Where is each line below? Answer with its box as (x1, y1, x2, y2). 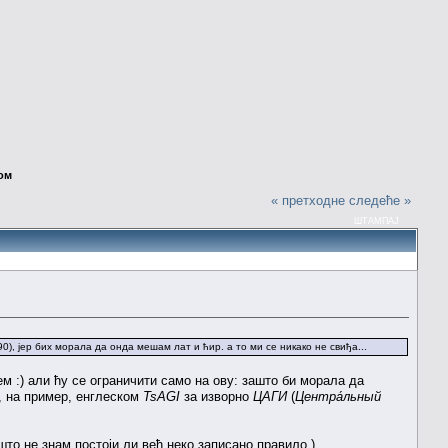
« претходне (271, 192, 346, 208)
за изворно (180, 388, 253, 404)
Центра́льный (295, 388, 381, 404)
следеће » (349, 192, 412, 208)
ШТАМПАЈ (354, 215, 400, 226)
